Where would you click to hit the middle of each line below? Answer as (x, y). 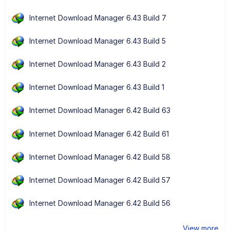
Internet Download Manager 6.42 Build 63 (100, 110)
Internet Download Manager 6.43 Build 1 (97, 87)
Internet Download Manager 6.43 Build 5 (97, 41)
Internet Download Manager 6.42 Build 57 (100, 180)
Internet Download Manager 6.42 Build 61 (99, 133)
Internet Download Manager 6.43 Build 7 (98, 17)
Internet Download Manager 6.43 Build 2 (97, 64)
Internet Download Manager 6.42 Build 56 (100, 203)
